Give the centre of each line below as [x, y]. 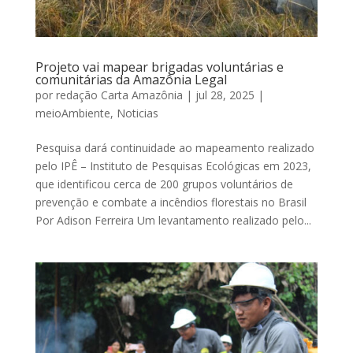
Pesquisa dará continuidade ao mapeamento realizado [175, 148]
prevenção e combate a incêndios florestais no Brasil [171, 202]
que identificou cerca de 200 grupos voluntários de [164, 184]
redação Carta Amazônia [119, 95]
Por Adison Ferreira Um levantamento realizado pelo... [173, 220]
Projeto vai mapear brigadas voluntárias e [159, 67]
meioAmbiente [72, 113]
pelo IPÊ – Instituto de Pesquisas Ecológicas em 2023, [173, 166]
